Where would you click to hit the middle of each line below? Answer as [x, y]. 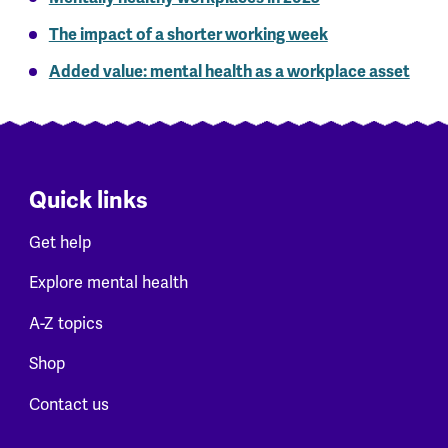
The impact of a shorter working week [188, 35]
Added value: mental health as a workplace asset [229, 72]
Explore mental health [108, 283]
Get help [59, 242]
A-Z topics [65, 323]
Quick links [88, 201]
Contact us [68, 405]
